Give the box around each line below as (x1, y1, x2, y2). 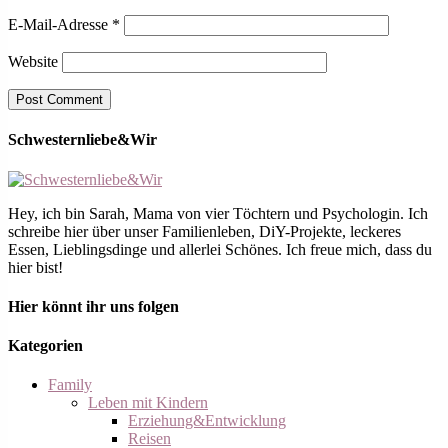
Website (8, 53, 58, 71)
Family (48, 376, 92, 394)
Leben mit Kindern (88, 394, 208, 412)
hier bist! (8, 258, 63, 276)
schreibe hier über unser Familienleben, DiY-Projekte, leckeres (8, 222, 401, 240)
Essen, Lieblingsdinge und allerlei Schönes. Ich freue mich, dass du (8, 240, 432, 258)
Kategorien (8, 337, 83, 355)
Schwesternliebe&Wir (8, 131, 157, 149)
